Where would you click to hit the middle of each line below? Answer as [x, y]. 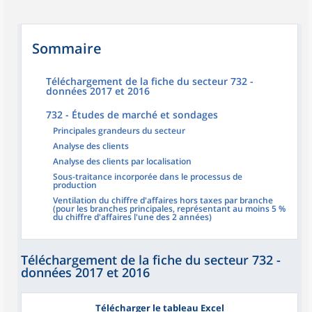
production [75, 185]
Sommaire [67, 48]
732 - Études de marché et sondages [132, 115]
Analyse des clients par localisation [122, 161]
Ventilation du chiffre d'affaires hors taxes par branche [163, 200]
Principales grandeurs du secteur [119, 131]
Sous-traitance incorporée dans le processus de [148, 177]
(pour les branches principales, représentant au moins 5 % [169, 209]
